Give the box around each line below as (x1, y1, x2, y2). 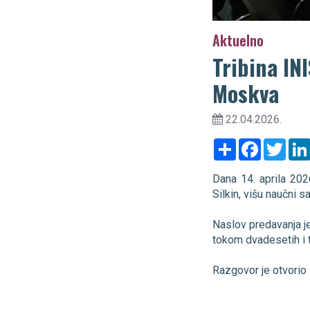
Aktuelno (212, 29, 264, 51)
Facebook (261, 136, 309, 150)
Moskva (212, 76, 279, 109)
